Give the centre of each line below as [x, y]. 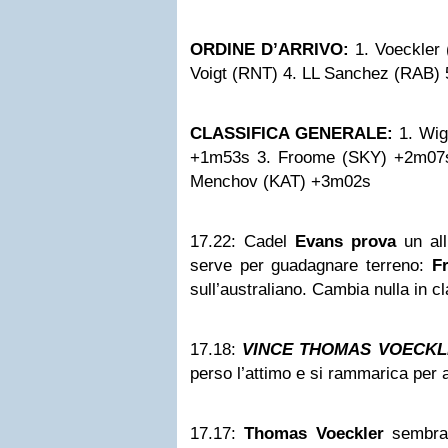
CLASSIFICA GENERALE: [291, 133]
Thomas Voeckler [314, 433]
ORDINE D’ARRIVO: [269, 49]
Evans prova [345, 241]
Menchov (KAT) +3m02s [280, 181]
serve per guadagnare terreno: [311, 265]
